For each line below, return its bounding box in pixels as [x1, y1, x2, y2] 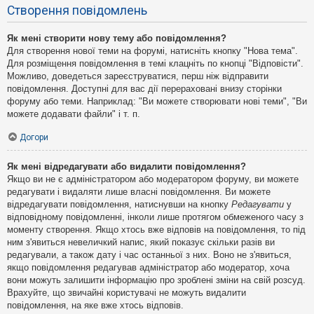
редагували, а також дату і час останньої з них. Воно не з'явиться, [7, 250, 292, 261]
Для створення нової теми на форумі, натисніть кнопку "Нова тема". [7, 45, 298, 56]
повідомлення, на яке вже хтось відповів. [7, 300, 184, 311]
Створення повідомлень [7, 3, 147, 18]
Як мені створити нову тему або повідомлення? [7, 32, 226, 43]
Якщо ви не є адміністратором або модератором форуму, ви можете [7, 174, 299, 185]
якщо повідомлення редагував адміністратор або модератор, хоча [7, 262, 289, 273]
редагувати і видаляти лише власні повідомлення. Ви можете [7, 186, 271, 198]
